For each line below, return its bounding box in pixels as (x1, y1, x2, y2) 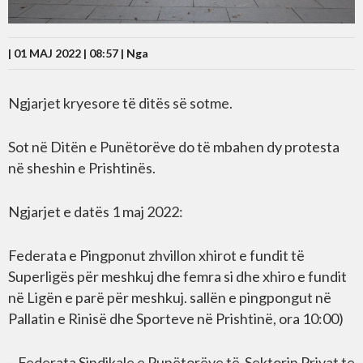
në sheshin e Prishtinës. (8, 158, 156, 177)
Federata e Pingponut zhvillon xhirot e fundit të (8, 246, 305, 264)
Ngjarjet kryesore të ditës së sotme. (8, 93, 233, 112)
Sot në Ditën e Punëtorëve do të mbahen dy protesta (8, 137, 340, 156)
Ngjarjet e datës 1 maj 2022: (8, 202, 183, 220)
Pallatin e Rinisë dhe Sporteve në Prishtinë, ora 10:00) (8, 309, 344, 327)
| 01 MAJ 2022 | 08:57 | (8, 45, 126, 60)
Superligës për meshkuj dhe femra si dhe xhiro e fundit (8, 267, 347, 285)
